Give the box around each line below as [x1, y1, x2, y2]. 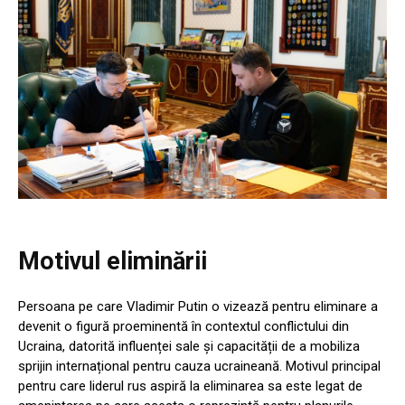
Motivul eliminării [18, 246, 207, 276]
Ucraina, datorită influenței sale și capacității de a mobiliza [18, 337, 360, 354]
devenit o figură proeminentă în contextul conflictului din [18, 317, 349, 334]
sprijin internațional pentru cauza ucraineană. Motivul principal [18, 357, 381, 374]
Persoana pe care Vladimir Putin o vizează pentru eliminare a [18, 297, 378, 315]
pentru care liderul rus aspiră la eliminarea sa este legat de [18, 377, 363, 394]
